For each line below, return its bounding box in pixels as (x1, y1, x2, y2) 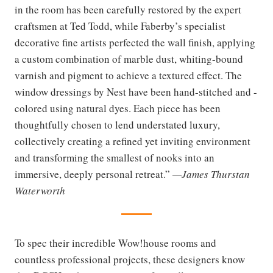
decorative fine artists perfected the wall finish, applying (15, 35, 255, 49)
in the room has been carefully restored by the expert (15, 2, 241, 16)
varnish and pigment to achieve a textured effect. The (15, 68, 242, 82)
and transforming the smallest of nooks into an (15, 150, 214, 165)
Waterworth (15, 183, 65, 197)
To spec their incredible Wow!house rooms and (15, 235, 216, 250)
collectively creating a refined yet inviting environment (15, 133, 250, 148)
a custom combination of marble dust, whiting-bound (15, 51, 243, 66)
